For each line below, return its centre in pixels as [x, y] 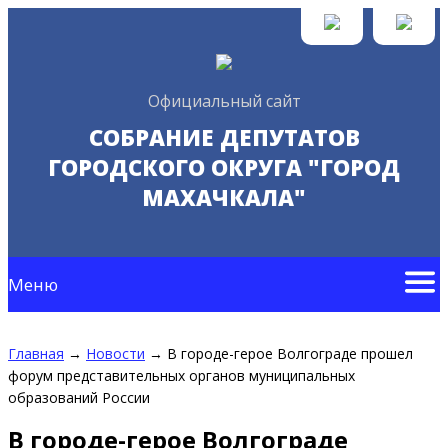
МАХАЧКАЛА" [224, 197]
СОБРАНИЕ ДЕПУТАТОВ [224, 137]
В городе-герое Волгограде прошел [290, 353]
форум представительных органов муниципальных [181, 375]
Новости [115, 353]
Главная [36, 353]
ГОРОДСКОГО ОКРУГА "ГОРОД [224, 167]
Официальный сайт [224, 101]
